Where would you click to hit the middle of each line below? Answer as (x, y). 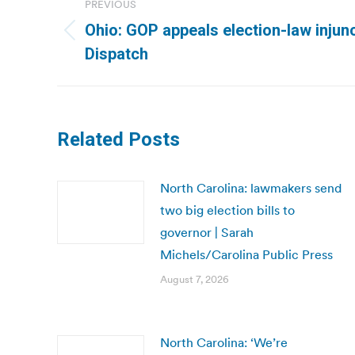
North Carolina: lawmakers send (251, 188)
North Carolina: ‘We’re (224, 342)
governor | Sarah (207, 232)
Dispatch (116, 54)
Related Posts (118, 139)
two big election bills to (227, 210)
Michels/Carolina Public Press (246, 254)
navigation (120, 25)
